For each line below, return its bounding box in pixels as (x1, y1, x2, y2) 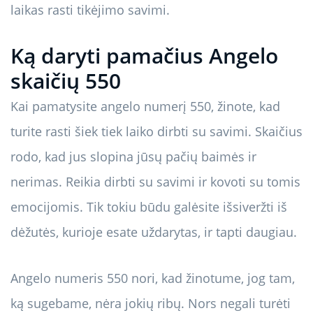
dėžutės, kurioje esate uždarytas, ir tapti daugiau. (10, 224, 297, 241)
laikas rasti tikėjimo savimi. (10, 1, 170, 19)
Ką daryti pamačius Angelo (10, 41, 278, 71)
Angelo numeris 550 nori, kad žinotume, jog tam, (10, 270, 295, 287)
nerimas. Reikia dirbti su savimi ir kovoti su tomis (10, 173, 300, 191)
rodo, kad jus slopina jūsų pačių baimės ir (10, 148, 256, 166)
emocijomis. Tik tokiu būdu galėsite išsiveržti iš (10, 198, 287, 216)
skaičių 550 (10, 66, 121, 96)
